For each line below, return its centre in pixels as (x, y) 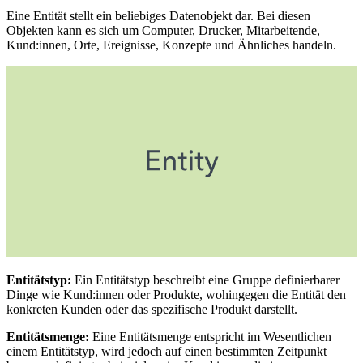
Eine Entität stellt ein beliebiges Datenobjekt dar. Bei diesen (158, 15)
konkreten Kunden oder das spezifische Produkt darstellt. (152, 309)
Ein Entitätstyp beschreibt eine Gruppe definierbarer (207, 280)
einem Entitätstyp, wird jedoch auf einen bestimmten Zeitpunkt (167, 351)
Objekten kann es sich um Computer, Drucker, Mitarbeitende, (163, 30)
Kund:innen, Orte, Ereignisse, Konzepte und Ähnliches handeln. (171, 45)
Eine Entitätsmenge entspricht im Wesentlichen (212, 336)
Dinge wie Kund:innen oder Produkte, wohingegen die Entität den (176, 294)
